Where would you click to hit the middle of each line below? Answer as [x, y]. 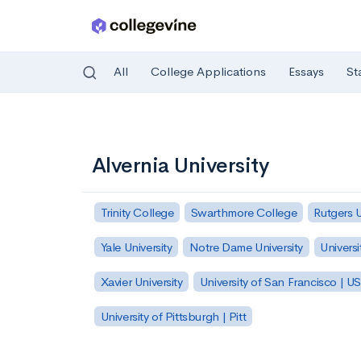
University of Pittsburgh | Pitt [173, 316]
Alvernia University [180, 166]
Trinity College [137, 212]
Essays [306, 72]
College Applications [208, 72]
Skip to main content [74, 126]
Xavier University [141, 281]
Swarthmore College [244, 212]
